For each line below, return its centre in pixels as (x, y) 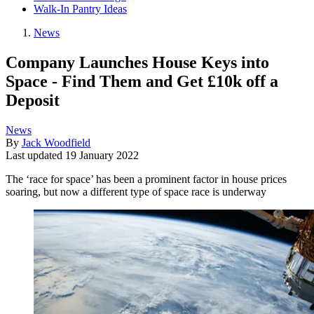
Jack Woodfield (56, 142)
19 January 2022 (102, 155)
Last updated (35, 155)
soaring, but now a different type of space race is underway (136, 191)
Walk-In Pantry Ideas (80, 9)
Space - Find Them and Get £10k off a (142, 81)
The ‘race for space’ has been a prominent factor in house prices (146, 179)
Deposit (33, 100)
